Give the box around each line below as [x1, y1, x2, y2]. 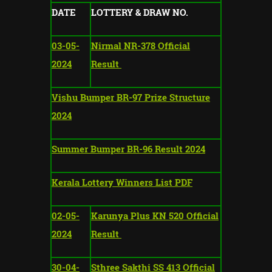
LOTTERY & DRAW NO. [91, 5, 188, 18]
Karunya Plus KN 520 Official [91, 209, 219, 222]
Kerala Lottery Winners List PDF [52, 175, 192, 188]
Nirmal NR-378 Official [91, 39, 190, 52]
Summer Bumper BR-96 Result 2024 [52, 142, 205, 155]
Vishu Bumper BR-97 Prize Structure [52, 90, 210, 103]
